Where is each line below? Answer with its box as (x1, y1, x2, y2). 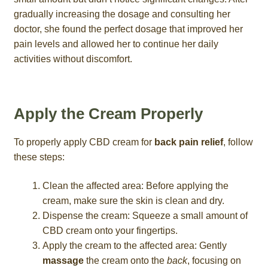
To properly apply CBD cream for (13, 136, 154, 147)
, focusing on (187, 255, 241, 266)
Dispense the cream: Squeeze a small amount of (42, 210, 248, 221)
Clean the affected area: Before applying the (42, 180, 229, 191)
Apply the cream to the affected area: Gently (42, 240, 227, 251)
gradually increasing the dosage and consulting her (13, 8, 230, 19)
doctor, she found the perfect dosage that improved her (13, 23, 243, 34)
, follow (223, 136, 253, 147)
